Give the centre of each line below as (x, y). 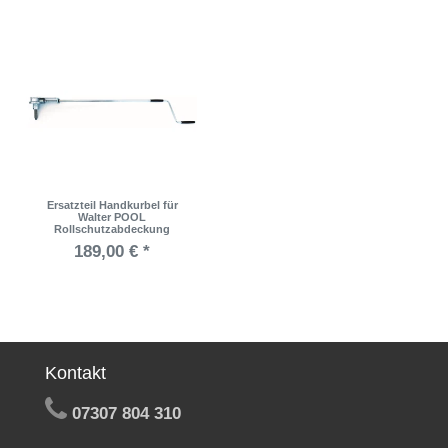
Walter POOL (112, 216)
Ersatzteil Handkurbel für (112, 204)
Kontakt (75, 373)
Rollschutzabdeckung (112, 228)
